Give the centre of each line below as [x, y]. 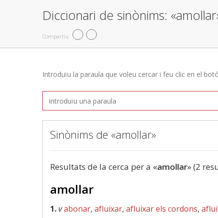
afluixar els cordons [162, 209]
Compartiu [55, 36]
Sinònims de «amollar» [103, 134]
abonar [77, 209]
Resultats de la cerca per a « [104, 167]
